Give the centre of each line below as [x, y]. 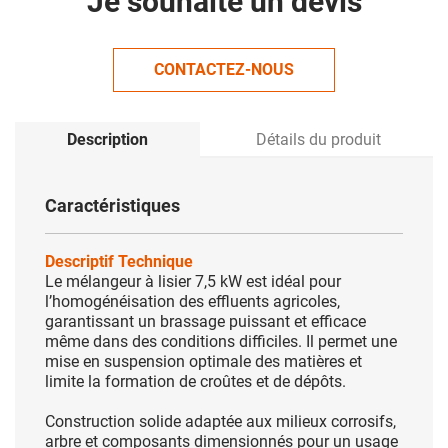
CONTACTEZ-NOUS [224, 69]
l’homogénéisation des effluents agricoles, [192, 301]
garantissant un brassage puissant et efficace [205, 321]
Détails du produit [318, 139]
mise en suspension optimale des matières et [203, 361]
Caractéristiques [112, 205]
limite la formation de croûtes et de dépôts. [195, 381]
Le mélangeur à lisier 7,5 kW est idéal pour [193, 281]
